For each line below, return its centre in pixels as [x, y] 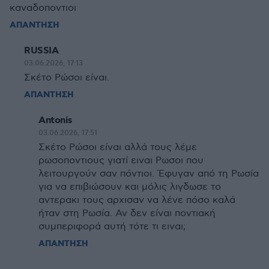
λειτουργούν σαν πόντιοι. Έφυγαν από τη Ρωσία [149, 174]
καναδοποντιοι [43, 8]
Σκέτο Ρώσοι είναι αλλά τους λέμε [118, 147]
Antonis [56, 120]
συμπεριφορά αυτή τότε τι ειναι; [112, 227]
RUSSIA [41, 51]
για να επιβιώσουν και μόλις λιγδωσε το [130, 187]
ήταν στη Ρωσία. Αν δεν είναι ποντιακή [127, 213]
